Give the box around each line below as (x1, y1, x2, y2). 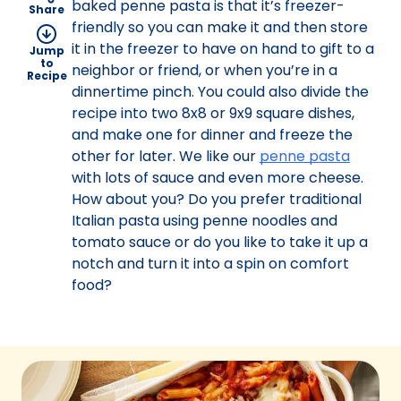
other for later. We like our (72, 146, 260, 166)
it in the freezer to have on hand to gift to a (72, 38, 374, 59)
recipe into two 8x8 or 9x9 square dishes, (72, 103, 354, 124)
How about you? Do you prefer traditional (72, 189, 362, 209)
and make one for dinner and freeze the (72, 124, 353, 145)
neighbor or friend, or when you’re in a (72, 60, 337, 81)
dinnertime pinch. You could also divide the (72, 81, 369, 102)
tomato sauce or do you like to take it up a (72, 232, 368, 252)
